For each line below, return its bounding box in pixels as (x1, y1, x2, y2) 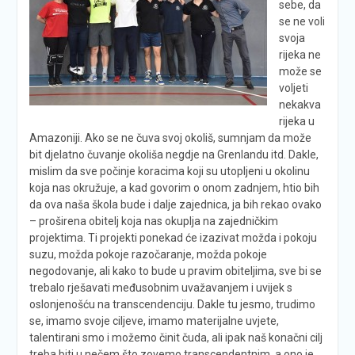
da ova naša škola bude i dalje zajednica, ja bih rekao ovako (29, 197, 322, 211)
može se (278, 64, 322, 78)
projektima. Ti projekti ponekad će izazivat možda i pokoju (29, 231, 317, 244)
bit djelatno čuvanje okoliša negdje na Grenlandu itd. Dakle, (29, 147, 319, 161)
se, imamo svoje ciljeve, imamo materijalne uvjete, (29, 314, 279, 327)
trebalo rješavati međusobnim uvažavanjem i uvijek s (29, 281, 292, 294)
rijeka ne (278, 48, 321, 61)
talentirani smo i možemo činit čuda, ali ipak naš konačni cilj (29, 330, 323, 344)
